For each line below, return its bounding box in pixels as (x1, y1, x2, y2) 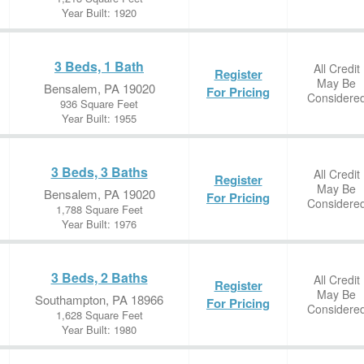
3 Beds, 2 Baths (50, 268, 148, 287)
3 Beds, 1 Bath (54, 57, 144, 76)
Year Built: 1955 (62, 110, 136, 126)
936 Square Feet (60, 96, 138, 111)
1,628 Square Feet (55, 307, 143, 323)
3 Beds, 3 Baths (50, 162, 148, 181)
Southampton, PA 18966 (35, 291, 163, 308)
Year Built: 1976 (62, 216, 136, 232)
